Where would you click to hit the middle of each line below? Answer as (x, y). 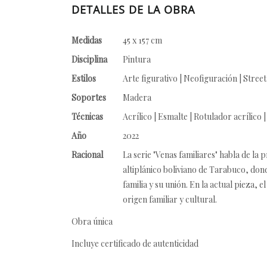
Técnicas (87, 117)
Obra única (92, 221)
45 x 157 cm (142, 40)
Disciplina (89, 59)
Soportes (89, 97)
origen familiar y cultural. (170, 199)
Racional (87, 155)
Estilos (84, 78)
